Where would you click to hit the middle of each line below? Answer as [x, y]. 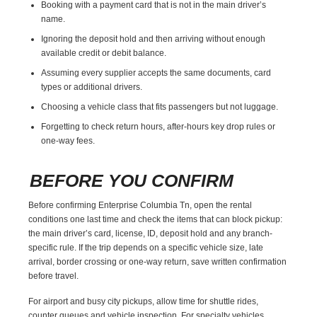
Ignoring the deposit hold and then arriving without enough [154, 39]
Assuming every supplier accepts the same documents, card [156, 73]
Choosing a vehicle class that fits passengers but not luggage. [160, 106]
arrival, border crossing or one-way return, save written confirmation [158, 261]
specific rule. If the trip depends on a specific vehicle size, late [146, 247]
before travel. [54, 276]
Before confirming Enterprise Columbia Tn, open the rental [140, 205]
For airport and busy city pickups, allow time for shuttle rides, [144, 301]
